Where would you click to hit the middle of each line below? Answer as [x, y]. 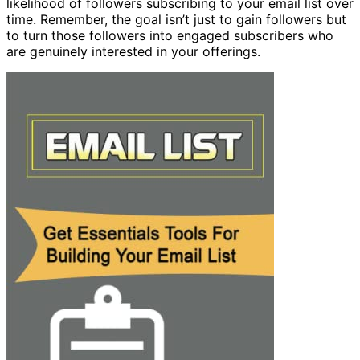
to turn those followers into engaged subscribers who [170, 36]
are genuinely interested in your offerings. [133, 52]
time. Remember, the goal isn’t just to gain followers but [176, 20]
